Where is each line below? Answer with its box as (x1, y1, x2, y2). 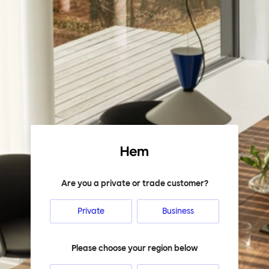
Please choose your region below (71, 243, 198, 253)
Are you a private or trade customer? (61, 178, 208, 189)
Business (162, 206, 194, 216)
